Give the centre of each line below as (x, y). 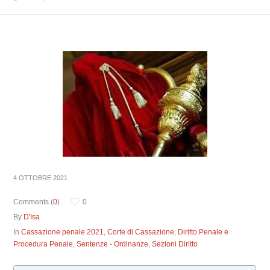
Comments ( (33, 202)
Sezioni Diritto (175, 244)
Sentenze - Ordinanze (113, 244)
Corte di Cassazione (141, 232)
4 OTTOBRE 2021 (41, 178)
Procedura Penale (43, 244)
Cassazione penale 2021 (63, 232)
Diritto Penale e (203, 232)
